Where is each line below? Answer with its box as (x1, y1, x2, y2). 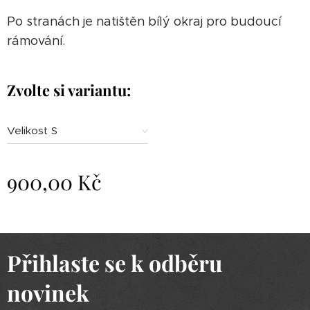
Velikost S (7, 123, 57, 137)
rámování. (7, 33, 69, 48)
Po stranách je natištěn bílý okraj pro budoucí (7, 13, 281, 29)
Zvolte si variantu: (7, 79, 131, 100)
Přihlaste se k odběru (7, 248, 222, 277)
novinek (7, 277, 89, 307)
